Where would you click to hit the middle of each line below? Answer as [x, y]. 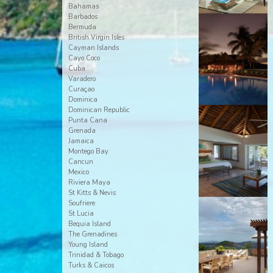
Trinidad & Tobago [96, 255]
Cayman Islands [93, 48]
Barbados [83, 17]
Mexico [78, 172]
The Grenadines [92, 234]
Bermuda [82, 27]
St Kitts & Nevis [92, 193]
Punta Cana [87, 120]
